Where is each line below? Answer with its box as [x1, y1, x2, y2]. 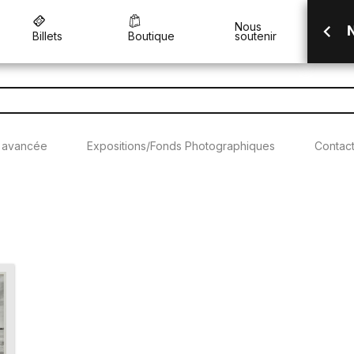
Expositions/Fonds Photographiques [87, 138, 275, 153]
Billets [32, 28, 63, 43]
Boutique [128, 28, 175, 43]
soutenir [234, 29, 277, 43]
